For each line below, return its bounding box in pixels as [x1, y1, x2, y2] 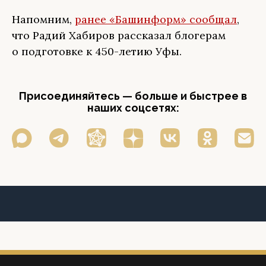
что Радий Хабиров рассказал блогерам [12, 28, 226, 42]
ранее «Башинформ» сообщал [75, 12, 237, 26]
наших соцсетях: [87, 102, 179, 114]
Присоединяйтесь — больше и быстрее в [19, 90, 247, 102]
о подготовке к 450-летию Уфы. [12, 45, 182, 58]
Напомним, [12, 12, 75, 26]
